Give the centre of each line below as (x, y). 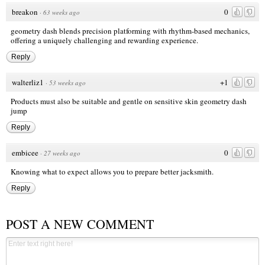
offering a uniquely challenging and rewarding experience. (104, 41)
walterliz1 (28, 83)
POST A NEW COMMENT (80, 224)
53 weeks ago (67, 83)
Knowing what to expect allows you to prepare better (96, 172)
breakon (25, 12)
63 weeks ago (62, 12)
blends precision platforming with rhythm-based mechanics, (153, 31)
